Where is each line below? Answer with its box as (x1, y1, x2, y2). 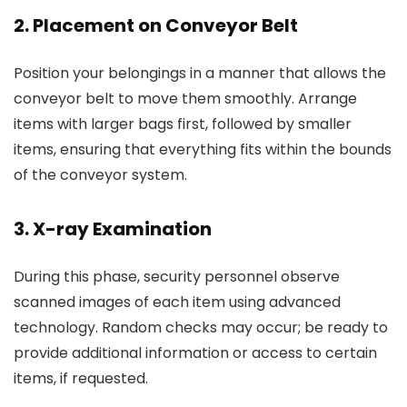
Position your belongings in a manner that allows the (14, 63, 386, 84)
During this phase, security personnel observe (14, 266, 340, 287)
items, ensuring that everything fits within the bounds (14, 139, 392, 160)
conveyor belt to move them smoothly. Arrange (14, 88, 357, 109)
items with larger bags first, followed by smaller (14, 114, 352, 134)
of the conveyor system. (14, 164, 187, 185)
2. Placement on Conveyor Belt (14, 13, 298, 38)
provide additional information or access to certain (14, 342, 377, 363)
